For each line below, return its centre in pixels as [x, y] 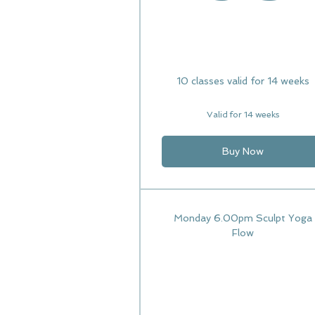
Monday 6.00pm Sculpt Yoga [243, 218]
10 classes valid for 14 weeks [243, 81]
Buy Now [243, 151]
